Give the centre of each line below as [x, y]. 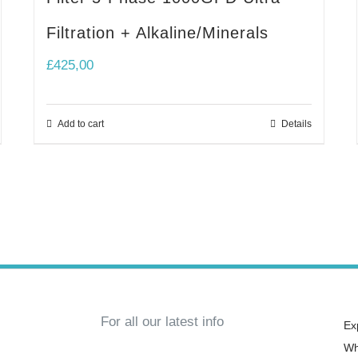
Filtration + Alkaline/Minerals [158, 32]
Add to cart [81, 123]
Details [296, 123]
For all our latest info [162, 321]
